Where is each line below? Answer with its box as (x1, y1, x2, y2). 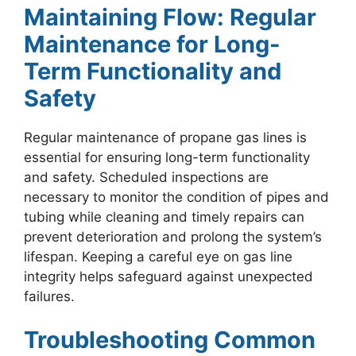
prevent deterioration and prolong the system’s (24, 228, 322, 245)
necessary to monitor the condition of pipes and (24, 188, 329, 205)
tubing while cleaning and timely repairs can (24, 208, 304, 225)
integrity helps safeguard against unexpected (24, 268, 313, 284)
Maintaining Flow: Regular (24, 2, 316, 31)
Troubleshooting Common (24, 326, 315, 354)
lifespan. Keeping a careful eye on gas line (24, 248, 292, 265)
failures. (24, 288, 75, 304)
